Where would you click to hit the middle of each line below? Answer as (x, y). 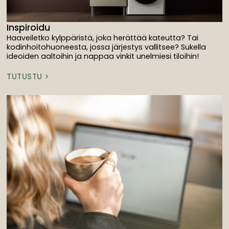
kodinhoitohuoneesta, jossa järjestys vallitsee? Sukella (107, 47)
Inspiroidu (29, 28)
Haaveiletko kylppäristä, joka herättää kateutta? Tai (103, 38)
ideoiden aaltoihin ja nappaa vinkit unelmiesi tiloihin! (103, 56)
